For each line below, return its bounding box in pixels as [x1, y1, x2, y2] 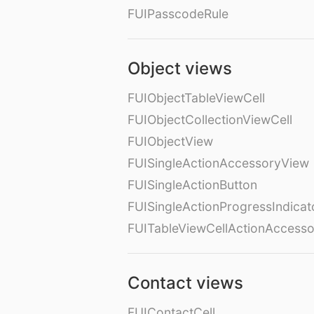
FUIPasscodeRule [128, 6, 228, 22]
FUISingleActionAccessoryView [128, 156, 309, 171]
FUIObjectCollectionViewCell [128, 112, 292, 128]
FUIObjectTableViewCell [128, 90, 265, 106]
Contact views [128, 273, 243, 294]
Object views [128, 58, 232, 79]
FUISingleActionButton [128, 177, 257, 193]
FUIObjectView [128, 134, 213, 149]
